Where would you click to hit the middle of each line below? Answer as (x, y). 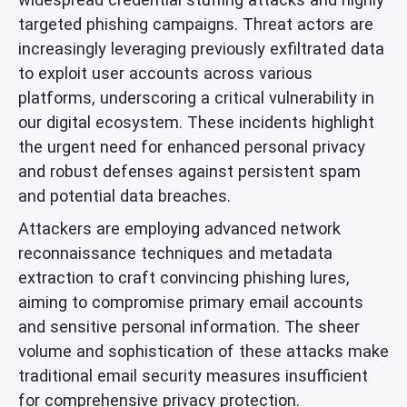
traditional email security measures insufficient (193, 375)
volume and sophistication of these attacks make (203, 351)
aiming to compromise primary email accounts (191, 302)
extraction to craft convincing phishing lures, (184, 277)
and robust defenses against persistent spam (189, 171)
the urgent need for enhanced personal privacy (192, 146)
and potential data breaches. (124, 195)
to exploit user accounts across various (165, 73)
